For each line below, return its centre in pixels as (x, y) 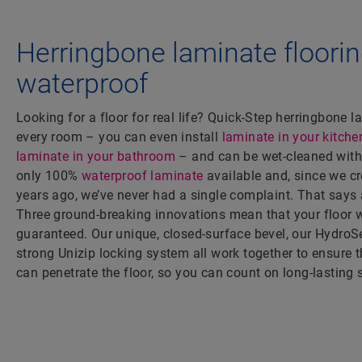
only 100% (49, 176)
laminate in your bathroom (96, 157)
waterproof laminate (143, 176)
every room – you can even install (119, 137)
